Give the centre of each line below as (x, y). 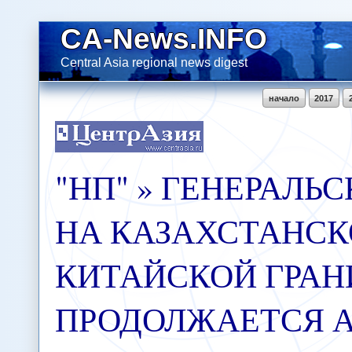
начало (284, 98)
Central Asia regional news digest (154, 62)
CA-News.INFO (163, 38)
